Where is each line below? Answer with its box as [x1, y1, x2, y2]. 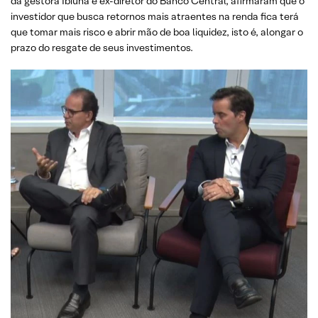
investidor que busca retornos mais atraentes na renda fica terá [11, 10, 299, 23]
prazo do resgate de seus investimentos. [11, 41, 193, 54]
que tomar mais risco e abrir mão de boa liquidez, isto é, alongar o [11, 26, 303, 38]
